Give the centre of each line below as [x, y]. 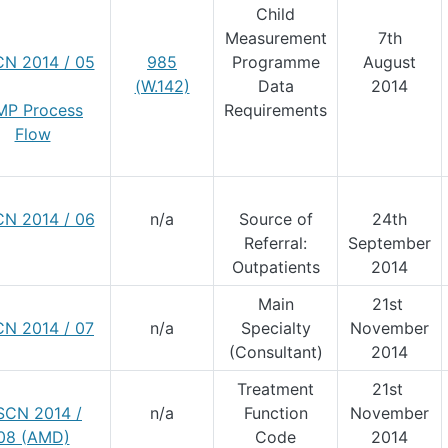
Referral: [275, 243]
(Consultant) [275, 352]
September [389, 243]
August [389, 62]
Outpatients [275, 267]
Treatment [275, 389]
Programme [275, 62]
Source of [275, 219]
